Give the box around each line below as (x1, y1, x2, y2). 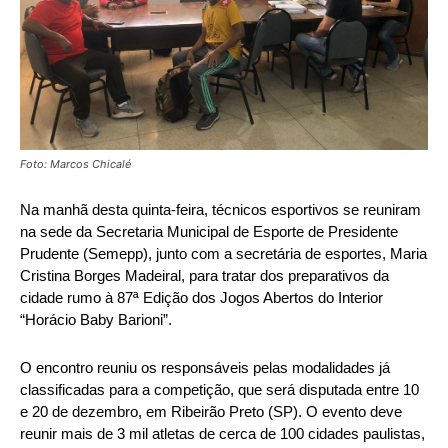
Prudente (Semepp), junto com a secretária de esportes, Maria (20, 244, 427, 262)
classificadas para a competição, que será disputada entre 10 (20, 380, 419, 398)
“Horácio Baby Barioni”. (20, 310, 172, 328)
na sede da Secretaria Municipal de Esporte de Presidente (20, 222, 398, 240)
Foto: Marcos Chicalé (20, 156, 131, 171)
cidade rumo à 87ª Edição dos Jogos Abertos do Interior (20, 288, 383, 306)
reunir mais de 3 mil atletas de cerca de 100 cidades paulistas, (20, 424, 425, 442)
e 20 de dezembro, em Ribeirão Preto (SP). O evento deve (20, 402, 402, 420)
